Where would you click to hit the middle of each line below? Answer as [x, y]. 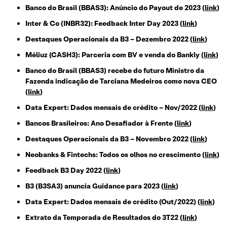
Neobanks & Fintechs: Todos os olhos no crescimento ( [115, 155]
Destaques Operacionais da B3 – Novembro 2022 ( [109, 139]
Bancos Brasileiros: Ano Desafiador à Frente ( [101, 123]
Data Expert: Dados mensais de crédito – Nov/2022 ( [113, 108]
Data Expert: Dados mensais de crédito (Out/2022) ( [113, 202]
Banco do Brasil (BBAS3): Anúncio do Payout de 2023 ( [115, 8]
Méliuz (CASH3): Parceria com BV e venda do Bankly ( [115, 55]
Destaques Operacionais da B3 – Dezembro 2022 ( [109, 39]
